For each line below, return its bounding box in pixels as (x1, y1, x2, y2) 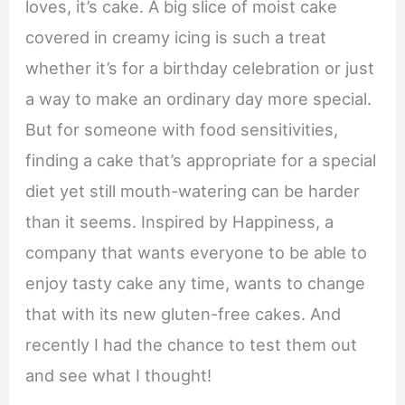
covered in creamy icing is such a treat (25, 27, 327, 48)
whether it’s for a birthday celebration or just (25, 58, 375, 79)
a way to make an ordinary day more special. (25, 89, 372, 109)
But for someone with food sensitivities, (25, 119, 339, 140)
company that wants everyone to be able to (25, 242, 368, 263)
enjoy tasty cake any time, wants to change (25, 273, 366, 294)
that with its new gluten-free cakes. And (25, 304, 342, 325)
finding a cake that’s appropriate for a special (25, 150, 377, 171)
